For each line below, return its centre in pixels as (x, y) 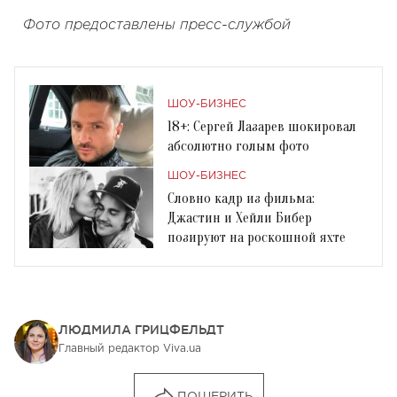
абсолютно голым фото (238, 147)
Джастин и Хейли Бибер (240, 218)
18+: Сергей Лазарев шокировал (262, 127)
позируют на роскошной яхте (257, 238)
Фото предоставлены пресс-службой (157, 26)
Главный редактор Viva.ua (130, 349)
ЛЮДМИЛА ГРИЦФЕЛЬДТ (141, 330)
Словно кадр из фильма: (241, 199)
